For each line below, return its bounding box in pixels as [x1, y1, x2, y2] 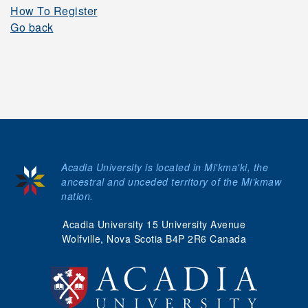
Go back [10, 19, 54, 35]
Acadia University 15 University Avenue [63, 217, 245, 231]
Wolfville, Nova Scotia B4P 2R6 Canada [61, 232, 247, 245]
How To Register [10, 3, 98, 19]
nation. [61, 189, 93, 203]
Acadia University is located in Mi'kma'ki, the [61, 160, 268, 174]
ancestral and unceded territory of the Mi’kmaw [61, 175, 281, 188]
